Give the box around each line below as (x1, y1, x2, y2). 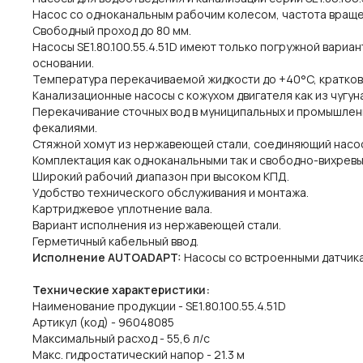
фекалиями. (32, 120, 97, 135)
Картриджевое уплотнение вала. (32, 201, 212, 216)
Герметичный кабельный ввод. (32, 233, 199, 249)
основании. (32, 55, 94, 70)
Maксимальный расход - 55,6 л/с (32, 331, 210, 346)
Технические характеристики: (32, 282, 210, 297)
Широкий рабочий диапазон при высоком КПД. (32, 169, 289, 184)
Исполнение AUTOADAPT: (32, 250, 181, 265)
